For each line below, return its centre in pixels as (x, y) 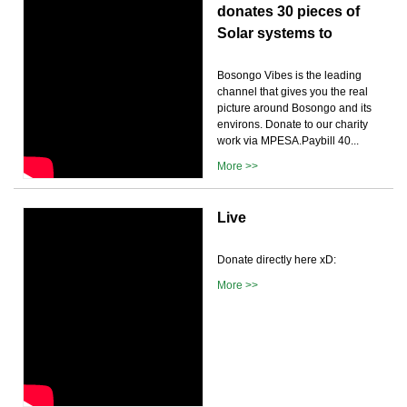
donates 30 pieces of (288, 11)
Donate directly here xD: (277, 259)
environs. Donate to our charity (293, 124)
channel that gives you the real (293, 91)
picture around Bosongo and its (294, 108)
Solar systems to (275, 33)
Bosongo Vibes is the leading (289, 75)
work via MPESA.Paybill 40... (288, 140)
